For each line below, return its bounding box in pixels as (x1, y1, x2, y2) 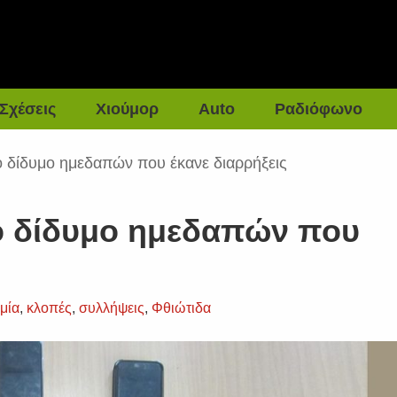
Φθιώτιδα (152, 300, 212, 315)
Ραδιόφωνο (275, 100, 363, 118)
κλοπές (27, 300, 73, 315)
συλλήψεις (79, 300, 145, 315)
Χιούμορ (96, 100, 160, 118)
